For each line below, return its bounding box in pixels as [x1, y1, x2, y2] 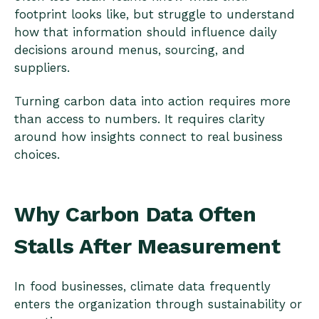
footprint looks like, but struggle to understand [14, 7, 295, 21]
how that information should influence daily [14, 25, 277, 39]
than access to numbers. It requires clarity [14, 112, 265, 127]
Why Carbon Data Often [14, 201, 256, 226]
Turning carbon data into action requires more [14, 94, 291, 109]
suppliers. [14, 61, 74, 75]
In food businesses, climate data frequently [14, 279, 271, 294]
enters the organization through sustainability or [14, 297, 302, 312]
